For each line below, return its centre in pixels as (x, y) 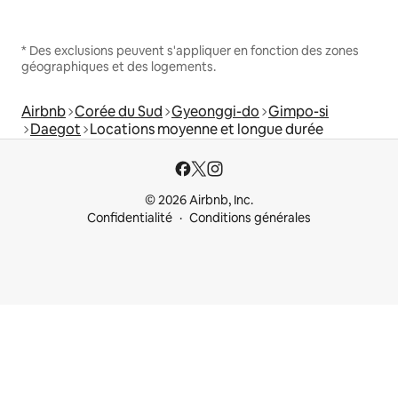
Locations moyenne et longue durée (207, 130)
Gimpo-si (298, 112)
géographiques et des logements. (119, 67)
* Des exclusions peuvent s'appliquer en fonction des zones (190, 51)
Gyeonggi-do (215, 112)
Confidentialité (130, 218)
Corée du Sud (119, 112)
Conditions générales (250, 218)
